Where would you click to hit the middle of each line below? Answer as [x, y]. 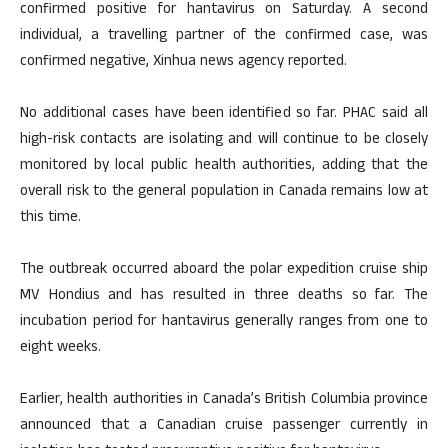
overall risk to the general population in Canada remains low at [224, 193]
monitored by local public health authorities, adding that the [224, 167]
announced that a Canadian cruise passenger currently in [224, 427]
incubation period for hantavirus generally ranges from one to [224, 323]
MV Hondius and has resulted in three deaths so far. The [224, 297]
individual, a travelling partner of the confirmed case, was [224, 37]
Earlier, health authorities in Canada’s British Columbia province [224, 401]
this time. [50, 219]
